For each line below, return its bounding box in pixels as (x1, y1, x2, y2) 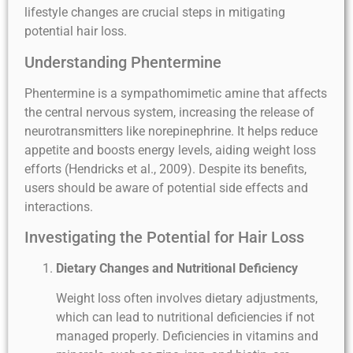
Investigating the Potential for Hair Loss (24, 227, 304, 247)
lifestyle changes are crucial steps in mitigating (24, 5, 285, 20)
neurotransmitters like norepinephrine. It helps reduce (24, 123, 318, 139)
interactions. (24, 199, 93, 214)
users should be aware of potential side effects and (24, 180, 308, 195)
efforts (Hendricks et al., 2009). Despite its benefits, (24, 161, 307, 176)
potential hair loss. (24, 24, 127, 39)
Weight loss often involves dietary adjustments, (56, 291, 318, 307)
